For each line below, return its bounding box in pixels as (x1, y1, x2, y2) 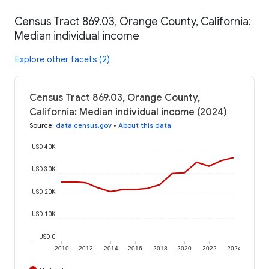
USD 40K (32, 143, 56, 150)
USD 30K (32, 165, 56, 172)
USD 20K (32, 188, 56, 195)
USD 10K (32, 210, 56, 217)
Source (29, 121, 52, 130)
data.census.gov (56, 121, 112, 130)
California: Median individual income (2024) (29, 106, 227, 118)
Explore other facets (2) (15, 53, 110, 65)
